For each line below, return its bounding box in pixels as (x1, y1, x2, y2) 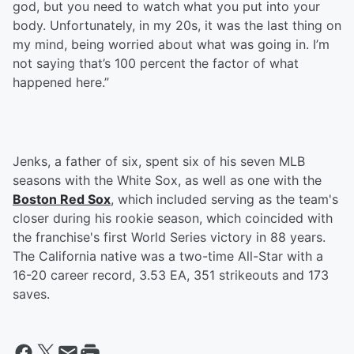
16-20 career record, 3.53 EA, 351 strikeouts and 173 (13, 267, 329, 284)
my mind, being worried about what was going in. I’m (13, 36, 330, 53)
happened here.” (13, 74, 109, 91)
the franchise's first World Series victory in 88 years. (13, 229, 326, 246)
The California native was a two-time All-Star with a (13, 248, 323, 265)
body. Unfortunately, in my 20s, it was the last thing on (13, 17, 341, 34)
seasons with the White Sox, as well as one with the (13, 172, 322, 189)
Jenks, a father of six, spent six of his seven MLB (13, 153, 305, 170)
